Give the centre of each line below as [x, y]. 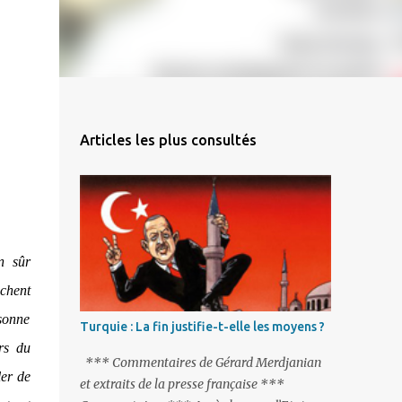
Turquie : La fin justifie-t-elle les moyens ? [202, 327]
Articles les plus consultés [168, 140]
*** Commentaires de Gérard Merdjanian [200, 363]
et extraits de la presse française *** [182, 384]
